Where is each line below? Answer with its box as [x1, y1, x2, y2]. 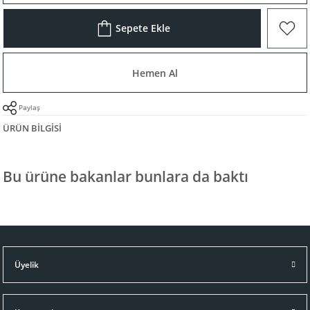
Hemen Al [132, 66, 178, 80]
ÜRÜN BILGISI [3, 122, 62, 134]
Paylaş [19, 102, 40, 112]
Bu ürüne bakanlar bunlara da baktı [3, 166, 248, 186]
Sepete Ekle [115, 21, 170, 35]
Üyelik [15, 258, 39, 270]
